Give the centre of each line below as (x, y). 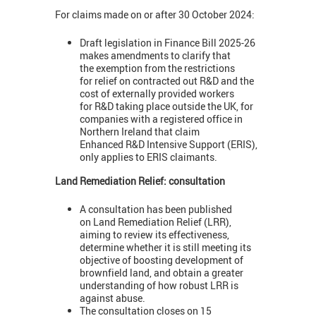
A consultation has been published (156, 209)
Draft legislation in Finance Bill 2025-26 (168, 43)
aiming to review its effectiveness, (154, 235)
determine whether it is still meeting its (165, 248)
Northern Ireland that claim (140, 132)
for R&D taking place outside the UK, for (166, 107)
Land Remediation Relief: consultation (140, 181)
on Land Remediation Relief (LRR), (156, 222)
